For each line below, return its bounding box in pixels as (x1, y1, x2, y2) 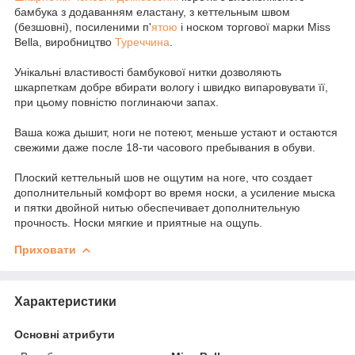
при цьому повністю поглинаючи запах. (14, 95, 219, 109)
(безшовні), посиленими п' (14, 20, 151, 33)
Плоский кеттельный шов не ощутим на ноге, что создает (14, 170, 312, 184)
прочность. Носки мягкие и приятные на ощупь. (14, 216, 262, 229)
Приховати (14, 242, 76, 256)
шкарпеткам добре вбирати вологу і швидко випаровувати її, (14, 80, 328, 94)
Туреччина (115, 35, 170, 48)
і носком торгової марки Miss (177, 20, 330, 33)
